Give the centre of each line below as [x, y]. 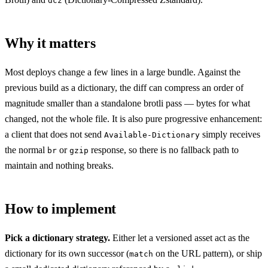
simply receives [230, 134]
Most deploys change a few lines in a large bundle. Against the [123, 72]
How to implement [61, 208]
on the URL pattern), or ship [208, 253]
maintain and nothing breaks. [59, 165]
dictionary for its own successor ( [67, 253]
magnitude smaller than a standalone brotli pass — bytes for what [127, 103]
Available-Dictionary [152, 135]
